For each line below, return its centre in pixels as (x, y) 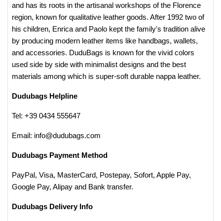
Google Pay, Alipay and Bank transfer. (73, 187)
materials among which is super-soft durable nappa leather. (107, 76)
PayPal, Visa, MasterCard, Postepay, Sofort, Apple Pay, (101, 175)
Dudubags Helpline (45, 96)
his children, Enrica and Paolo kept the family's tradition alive (109, 29)
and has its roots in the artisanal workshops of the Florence (106, 5)
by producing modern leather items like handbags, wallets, (105, 41)
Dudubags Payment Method (60, 155)
